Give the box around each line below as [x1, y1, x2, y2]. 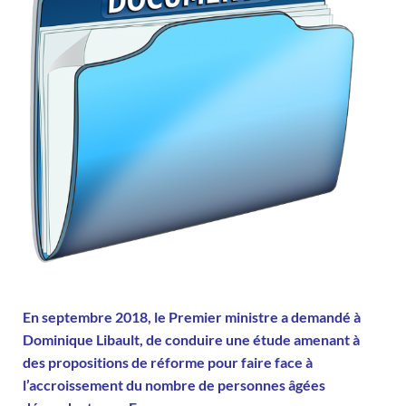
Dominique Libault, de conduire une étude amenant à [23, 331, 360, 349]
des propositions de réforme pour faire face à [23, 353, 313, 372]
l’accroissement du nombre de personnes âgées [23, 376, 325, 394]
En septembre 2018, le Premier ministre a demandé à [23, 308, 361, 326]
